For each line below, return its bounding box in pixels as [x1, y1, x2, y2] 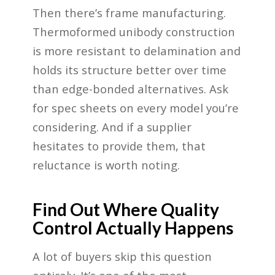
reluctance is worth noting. [32, 157, 180, 173]
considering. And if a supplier [32, 119, 192, 135]
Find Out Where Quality [32, 199, 219, 220]
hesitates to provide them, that [32, 138, 206, 154]
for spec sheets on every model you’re [32, 100, 239, 116]
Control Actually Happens [32, 217, 233, 239]
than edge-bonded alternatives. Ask [32, 81, 228, 97]
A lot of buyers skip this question [32, 248, 212, 264]
